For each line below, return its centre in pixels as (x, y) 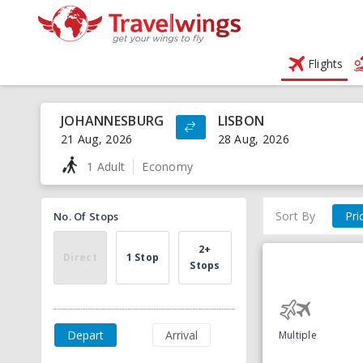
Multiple (297, 335)
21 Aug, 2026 (97, 139)
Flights (325, 64)
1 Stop (143, 257)
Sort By (295, 216)
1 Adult (106, 166)
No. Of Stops (86, 216)
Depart (85, 335)
